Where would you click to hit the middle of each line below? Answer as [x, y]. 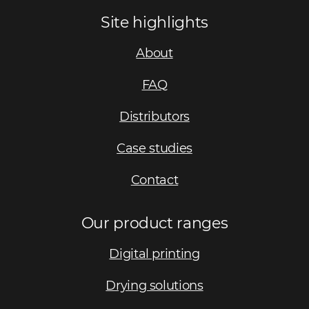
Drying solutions [154, 286]
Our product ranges [154, 223]
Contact [154, 180]
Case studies [154, 149]
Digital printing [154, 254]
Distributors [154, 117]
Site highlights [154, 22]
